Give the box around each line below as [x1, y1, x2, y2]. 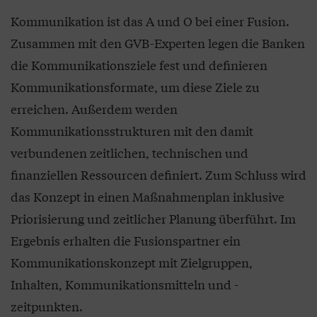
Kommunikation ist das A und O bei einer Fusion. [11, 12, 289, 30]
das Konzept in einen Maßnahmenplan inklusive [11, 188, 284, 206]
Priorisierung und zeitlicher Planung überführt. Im [11, 209, 296, 228]
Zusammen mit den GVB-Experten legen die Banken [11, 34, 305, 52]
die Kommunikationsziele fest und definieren [11, 56, 267, 74]
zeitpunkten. [11, 297, 83, 316]
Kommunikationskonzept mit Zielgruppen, [11, 253, 253, 272]
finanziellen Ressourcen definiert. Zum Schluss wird [11, 166, 306, 184]
